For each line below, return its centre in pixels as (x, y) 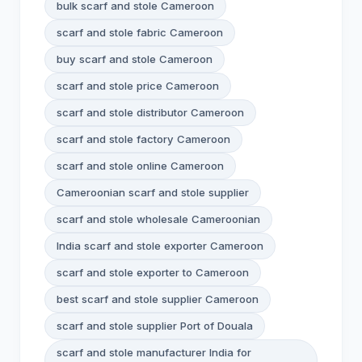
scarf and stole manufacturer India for (154, 352)
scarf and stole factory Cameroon (143, 139)
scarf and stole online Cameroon (140, 166)
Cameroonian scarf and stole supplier (153, 192)
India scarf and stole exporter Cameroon (160, 246)
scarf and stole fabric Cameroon (140, 32)
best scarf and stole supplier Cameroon (158, 299)
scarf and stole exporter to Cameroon (153, 272)
